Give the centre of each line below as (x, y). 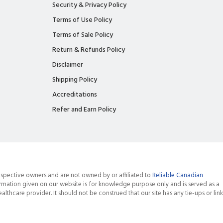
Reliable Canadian (178, 175)
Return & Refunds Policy (89, 50)
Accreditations (75, 95)
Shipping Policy (75, 80)
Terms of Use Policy (82, 20)
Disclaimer (68, 65)
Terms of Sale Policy (83, 35)
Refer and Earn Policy (84, 110)
